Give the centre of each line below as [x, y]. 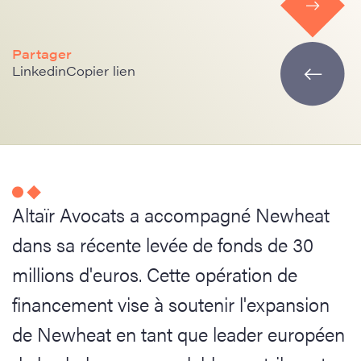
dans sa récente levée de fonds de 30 [163, 244]
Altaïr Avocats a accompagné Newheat [171, 214]
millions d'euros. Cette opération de [155, 274]
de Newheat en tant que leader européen [178, 334]
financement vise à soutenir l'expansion [171, 304]
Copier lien [101, 71]
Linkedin [39, 71]
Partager [42, 54]
